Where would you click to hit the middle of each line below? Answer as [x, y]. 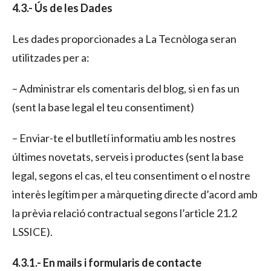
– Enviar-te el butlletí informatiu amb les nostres [124, 138]
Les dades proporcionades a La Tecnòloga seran [124, 38]
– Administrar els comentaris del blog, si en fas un [126, 88]
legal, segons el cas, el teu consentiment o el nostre [131, 175]
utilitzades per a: [51, 57]
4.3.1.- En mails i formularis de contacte [107, 262]
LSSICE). [32, 231]
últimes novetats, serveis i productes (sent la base [128, 156]
